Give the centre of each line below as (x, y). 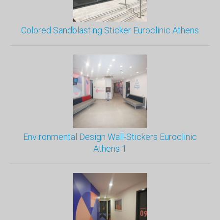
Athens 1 (110, 149)
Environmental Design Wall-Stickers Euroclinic (110, 137)
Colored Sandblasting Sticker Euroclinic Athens (110, 30)
